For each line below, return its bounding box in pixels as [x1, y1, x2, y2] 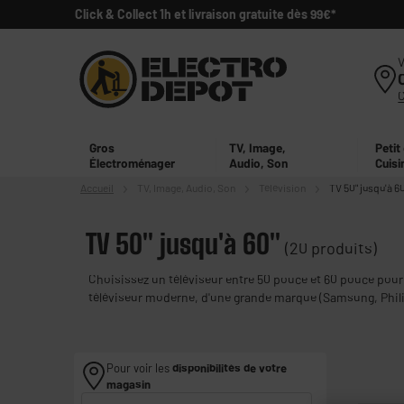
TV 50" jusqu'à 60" [86, 227, 280, 261]
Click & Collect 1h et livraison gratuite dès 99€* [74, 6, 336, 22]
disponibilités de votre [172, 361, 287, 376]
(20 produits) [285, 238, 377, 259]
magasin [106, 377, 151, 392]
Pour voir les [106, 361, 172, 376]
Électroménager [89, 154, 176, 170]
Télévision [259, 181, 306, 195]
